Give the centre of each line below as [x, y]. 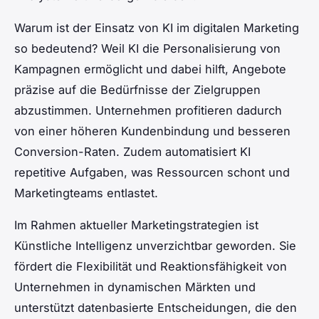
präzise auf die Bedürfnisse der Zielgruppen [137, 89]
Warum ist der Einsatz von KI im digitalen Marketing [157, 27]
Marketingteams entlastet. [86, 193]
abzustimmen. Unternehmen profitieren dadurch [148, 110]
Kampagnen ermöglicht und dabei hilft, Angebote [150, 69]
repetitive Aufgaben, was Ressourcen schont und [152, 172]
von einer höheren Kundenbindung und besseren [152, 131]
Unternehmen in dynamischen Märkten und [135, 287]
